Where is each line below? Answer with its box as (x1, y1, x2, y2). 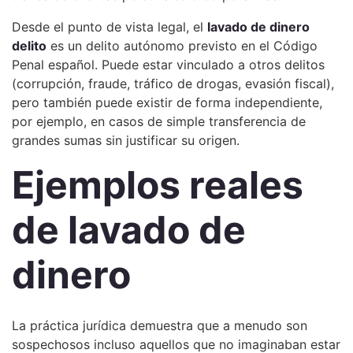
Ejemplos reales (12, 162, 303, 208)
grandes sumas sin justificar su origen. (12, 132, 240, 148)
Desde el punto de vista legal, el (12, 19, 207, 35)
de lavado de (12, 206, 246, 253)
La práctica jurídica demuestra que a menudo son (12, 318, 307, 333)
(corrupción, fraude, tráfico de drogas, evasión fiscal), (12, 76, 334, 91)
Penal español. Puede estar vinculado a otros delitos (12, 57, 325, 72)
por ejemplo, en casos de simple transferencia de (12, 113, 306, 129)
